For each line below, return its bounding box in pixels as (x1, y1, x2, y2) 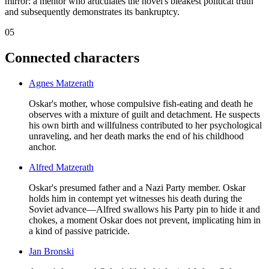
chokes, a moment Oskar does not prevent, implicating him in (29, 214, 261, 225)
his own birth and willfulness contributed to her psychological (29, 119, 262, 130)
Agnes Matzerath (29, 77, 94, 88)
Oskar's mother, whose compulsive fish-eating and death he (29, 98, 253, 109)
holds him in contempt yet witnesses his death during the (29, 193, 242, 204)
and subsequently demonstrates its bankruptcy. (5, 6, 180, 17)
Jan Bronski (29, 246, 74, 256)
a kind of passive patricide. (29, 225, 130, 236)
